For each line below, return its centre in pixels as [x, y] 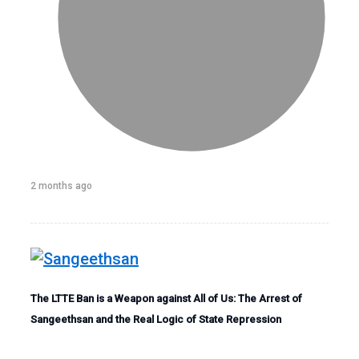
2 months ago [61, 186]
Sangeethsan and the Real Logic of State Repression [156, 319]
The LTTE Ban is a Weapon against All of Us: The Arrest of [166, 298]
